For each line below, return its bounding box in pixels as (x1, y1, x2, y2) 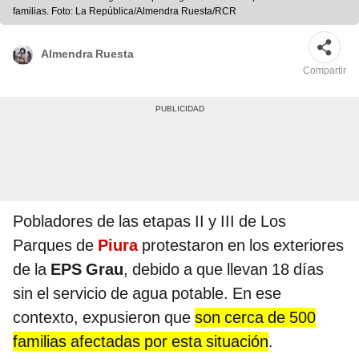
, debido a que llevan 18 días (123, 260, 324, 280)
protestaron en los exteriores (142, 236, 344, 256)
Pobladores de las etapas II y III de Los (13, 212, 286, 232)
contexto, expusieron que (13, 308, 195, 328)
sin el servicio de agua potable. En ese (13, 284, 281, 304)
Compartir (303, 65, 346, 77)
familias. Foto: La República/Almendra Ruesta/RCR (13, 6, 236, 18)
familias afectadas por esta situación (13, 332, 268, 352)
